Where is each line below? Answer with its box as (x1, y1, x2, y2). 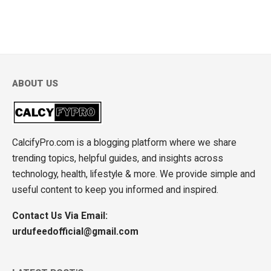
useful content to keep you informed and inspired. (12, 183, 218, 195)
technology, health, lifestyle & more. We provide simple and (12, 168, 255, 180)
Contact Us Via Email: (12, 209, 108, 221)
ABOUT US (12, 77, 58, 89)
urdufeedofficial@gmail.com (12, 225, 139, 237)
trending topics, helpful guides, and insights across (12, 152, 223, 164)
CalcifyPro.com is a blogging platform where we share (12, 136, 237, 148)
